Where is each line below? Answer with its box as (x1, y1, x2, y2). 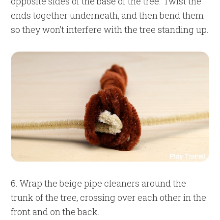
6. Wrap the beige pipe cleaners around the (11, 177, 187, 189)
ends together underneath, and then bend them (11, 9, 204, 21)
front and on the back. (11, 205, 100, 218)
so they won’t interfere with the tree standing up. (11, 23, 209, 35)
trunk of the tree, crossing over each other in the (11, 191, 207, 203)
